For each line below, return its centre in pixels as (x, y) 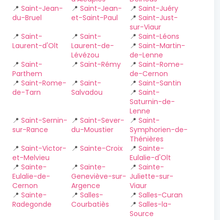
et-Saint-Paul (94, 18)
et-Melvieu (31, 158)
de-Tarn (27, 92)
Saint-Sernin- (44, 120)
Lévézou (85, 55)
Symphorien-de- (159, 130)
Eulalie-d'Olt (151, 158)
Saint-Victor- (44, 148)
